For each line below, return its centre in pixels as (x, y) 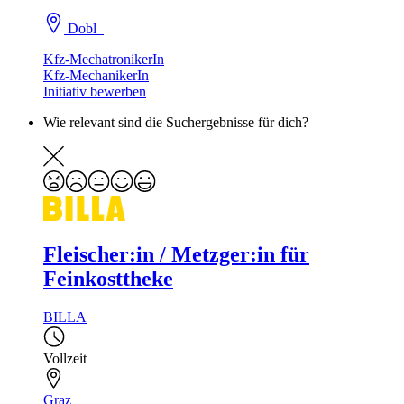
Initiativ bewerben (95, 92)
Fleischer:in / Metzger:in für (176, 254)
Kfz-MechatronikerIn (104, 60)
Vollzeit (65, 358)
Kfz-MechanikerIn (96, 76)
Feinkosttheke (108, 278)
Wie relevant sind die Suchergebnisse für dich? (176, 123)
